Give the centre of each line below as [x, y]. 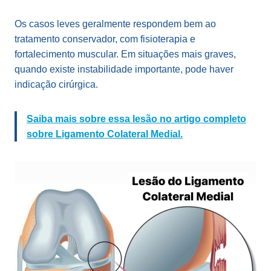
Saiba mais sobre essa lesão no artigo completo [136, 119]
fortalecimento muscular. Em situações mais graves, [125, 54]
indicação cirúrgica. [56, 84]
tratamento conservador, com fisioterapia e [105, 39]
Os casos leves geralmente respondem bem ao [115, 24]
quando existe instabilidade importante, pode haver [124, 69]
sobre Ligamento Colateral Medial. [105, 134]
